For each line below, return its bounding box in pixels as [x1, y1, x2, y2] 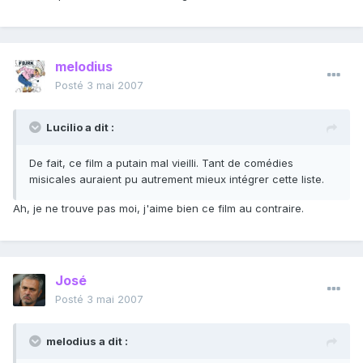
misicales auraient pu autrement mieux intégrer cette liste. [29, 173, 324, 186]
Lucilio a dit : [46, 121, 114, 135]
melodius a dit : [46, 335, 128, 348]
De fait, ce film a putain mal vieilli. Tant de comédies [29, 156, 293, 170]
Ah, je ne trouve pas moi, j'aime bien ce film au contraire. [13, 202, 304, 216]
